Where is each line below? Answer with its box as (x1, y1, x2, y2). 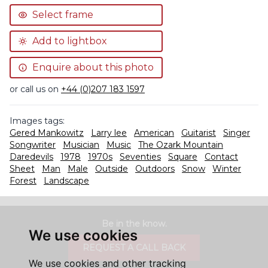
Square (168, 151, 197, 162)
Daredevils (10, 151, 53, 162)
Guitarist (181, 127, 216, 138)
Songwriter (10, 139, 56, 150)
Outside (95, 163, 128, 174)
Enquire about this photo (32, 62, 154, 73)
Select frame (32, 9, 93, 20)
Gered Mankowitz (10, 127, 84, 138)
